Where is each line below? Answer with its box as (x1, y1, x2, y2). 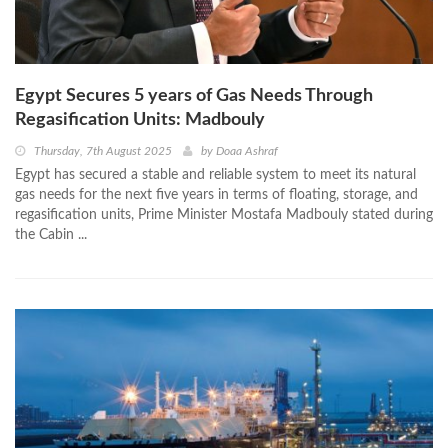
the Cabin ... (15, 227, 87, 242)
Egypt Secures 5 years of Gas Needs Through (15, 86, 373, 105)
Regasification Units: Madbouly (15, 110, 265, 129)
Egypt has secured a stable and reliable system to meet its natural (15, 167, 416, 182)
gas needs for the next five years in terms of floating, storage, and (15, 187, 418, 202)
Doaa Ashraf (216, 144, 278, 157)
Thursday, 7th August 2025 (34, 144, 172, 157)
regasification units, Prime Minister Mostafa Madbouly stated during (15, 207, 433, 222)
